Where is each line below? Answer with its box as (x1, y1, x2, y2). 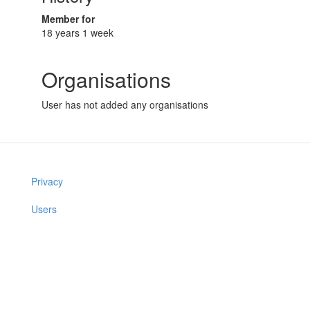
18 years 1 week (42, 26, 113, 39)
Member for (42, 12, 95, 26)
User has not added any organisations (42, 98, 208, 111)
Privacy (31, 174, 63, 188)
